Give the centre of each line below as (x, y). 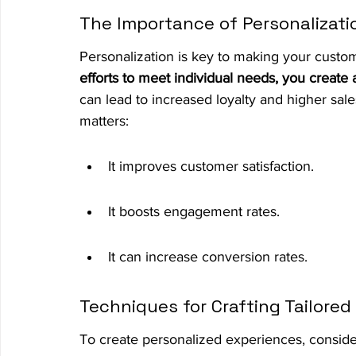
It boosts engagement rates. (194, 211)
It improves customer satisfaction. (211, 166)
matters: (104, 120)
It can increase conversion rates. (208, 256)
